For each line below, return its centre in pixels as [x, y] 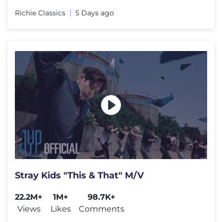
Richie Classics [40, 13]
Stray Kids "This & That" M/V [79, 175]
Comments [102, 209]
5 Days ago [95, 13]
